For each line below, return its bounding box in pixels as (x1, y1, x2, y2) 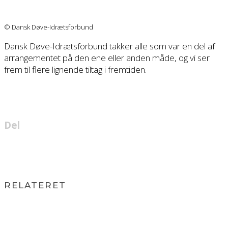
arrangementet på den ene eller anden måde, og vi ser (4, 51, 210, 64)
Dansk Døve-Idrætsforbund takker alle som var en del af (4, 40, 215, 52)
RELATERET (4, 180, 66, 190)
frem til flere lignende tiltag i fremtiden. (4, 63, 147, 75)
